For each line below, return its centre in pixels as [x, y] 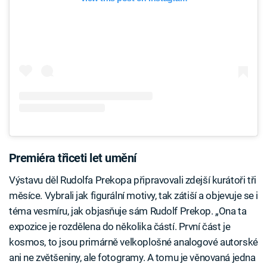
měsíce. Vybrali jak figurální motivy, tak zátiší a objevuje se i [133, 196]
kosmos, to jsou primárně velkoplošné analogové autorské [133, 242]
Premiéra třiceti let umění [73, 158]
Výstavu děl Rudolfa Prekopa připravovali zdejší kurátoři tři [133, 180]
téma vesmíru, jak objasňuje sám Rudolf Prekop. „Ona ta [128, 211]
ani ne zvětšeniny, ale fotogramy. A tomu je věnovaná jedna [132, 258]
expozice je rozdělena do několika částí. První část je [120, 227]
